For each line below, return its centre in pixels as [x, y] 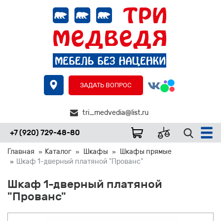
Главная [21, 152]
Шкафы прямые [146, 152]
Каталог [58, 152]
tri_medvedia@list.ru [115, 113]
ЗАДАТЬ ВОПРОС [106, 85]
